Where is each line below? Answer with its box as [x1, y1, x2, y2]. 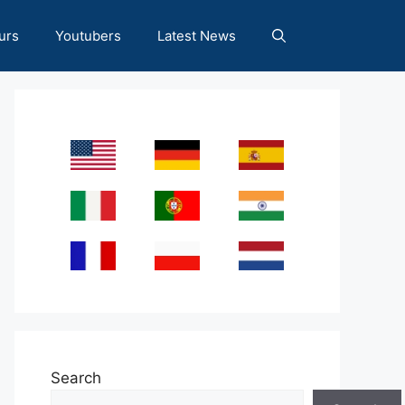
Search [51, 369, 101, 388]
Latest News [157, 27, 236, 44]
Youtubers [55, 27, 121, 44]
